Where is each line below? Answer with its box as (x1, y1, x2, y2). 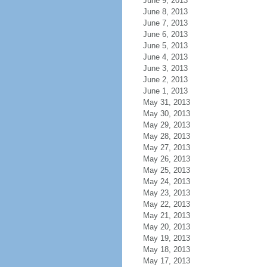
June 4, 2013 (142, 52, 188, 61)
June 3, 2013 (142, 64, 188, 73)
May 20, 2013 (142, 222, 190, 231)
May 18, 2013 (142, 245, 190, 254)
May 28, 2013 (142, 132, 190, 141)
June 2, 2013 (142, 75, 188, 84)
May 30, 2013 (142, 109, 190, 118)
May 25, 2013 (142, 166, 190, 175)
